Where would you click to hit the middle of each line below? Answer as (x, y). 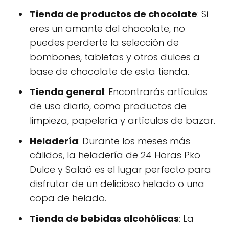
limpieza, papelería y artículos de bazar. (122, 121)
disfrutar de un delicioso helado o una (117, 184)
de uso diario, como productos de (108, 106)
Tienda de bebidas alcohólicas (104, 219)
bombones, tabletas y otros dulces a (115, 57)
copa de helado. (68, 198)
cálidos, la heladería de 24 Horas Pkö (115, 155)
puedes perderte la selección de (104, 43)
